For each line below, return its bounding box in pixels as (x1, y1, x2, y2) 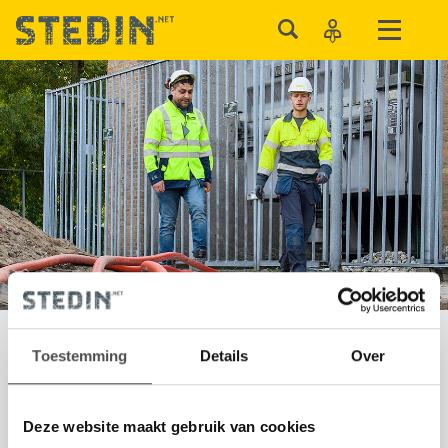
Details (199, 346, 249, 364)
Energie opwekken (52, 358, 225, 386)
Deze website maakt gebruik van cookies (23, 417, 316, 435)
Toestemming (32, 346, 128, 364)
